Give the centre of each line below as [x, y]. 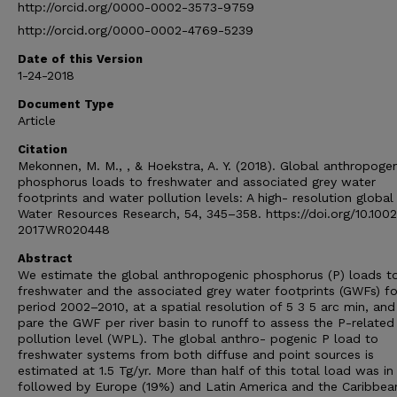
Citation [43, 149]
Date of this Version [80, 59]
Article [37, 121]
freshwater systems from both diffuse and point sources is [196, 354]
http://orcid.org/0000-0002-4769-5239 [136, 30]
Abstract [45, 258]
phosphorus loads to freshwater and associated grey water [197, 182]
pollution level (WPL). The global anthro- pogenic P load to [198, 339]
